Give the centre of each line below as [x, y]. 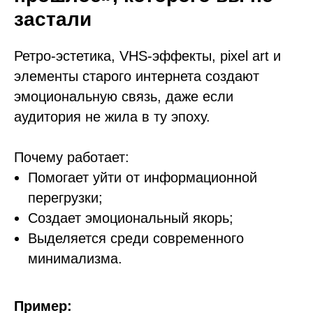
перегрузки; [65, 198]
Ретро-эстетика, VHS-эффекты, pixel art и [147, 56]
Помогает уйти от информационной [143, 177]
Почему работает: [72, 157]
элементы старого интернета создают [137, 76]
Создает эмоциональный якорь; [131, 218]
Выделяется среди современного [136, 238]
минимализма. [75, 259]
